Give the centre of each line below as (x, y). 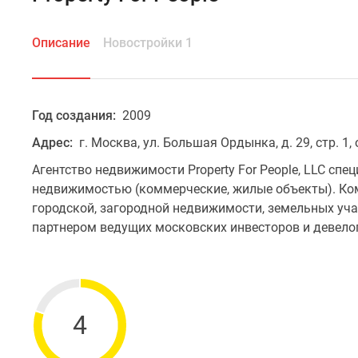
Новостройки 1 (148, 43)
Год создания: (76, 115)
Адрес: (54, 143)
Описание (61, 43)
